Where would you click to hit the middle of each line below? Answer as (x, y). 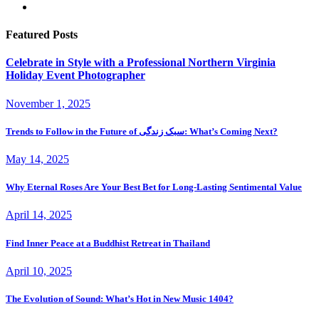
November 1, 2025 (48, 103)
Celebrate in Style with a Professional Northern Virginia (141, 63)
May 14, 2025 (37, 159)
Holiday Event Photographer (75, 75)
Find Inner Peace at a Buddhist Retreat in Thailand (108, 243)
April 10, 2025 (39, 271)
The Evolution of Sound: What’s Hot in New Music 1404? (120, 298)
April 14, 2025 (39, 215)
